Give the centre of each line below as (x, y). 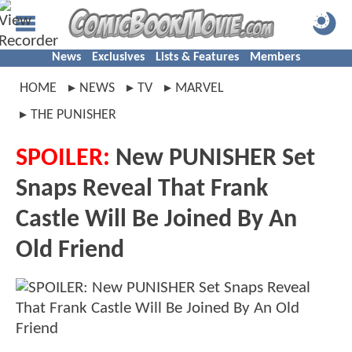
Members (275, 57)
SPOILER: (63, 159)
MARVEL (200, 88)
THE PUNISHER (73, 115)
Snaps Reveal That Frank (142, 189)
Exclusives (118, 57)
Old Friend (70, 251)
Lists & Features (197, 57)
